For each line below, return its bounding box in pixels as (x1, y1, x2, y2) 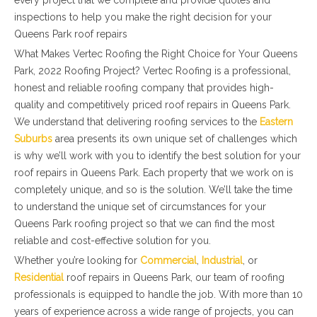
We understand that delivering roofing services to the (14, 116, 260, 127)
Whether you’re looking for (14, 255, 140, 266)
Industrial (202, 255, 243, 266)
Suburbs (14, 133, 52, 144)
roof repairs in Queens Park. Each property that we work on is (14, 167, 294, 178)
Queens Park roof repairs (14, 28, 127, 40)
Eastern (260, 116, 293, 127)
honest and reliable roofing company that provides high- (14, 82, 274, 93)
